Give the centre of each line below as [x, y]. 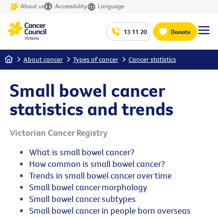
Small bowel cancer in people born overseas [110, 210]
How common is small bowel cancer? [97, 163]
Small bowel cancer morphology [88, 187]
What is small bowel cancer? [82, 152]
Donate [181, 31]
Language [111, 6]
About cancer [43, 59]
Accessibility [71, 6]
